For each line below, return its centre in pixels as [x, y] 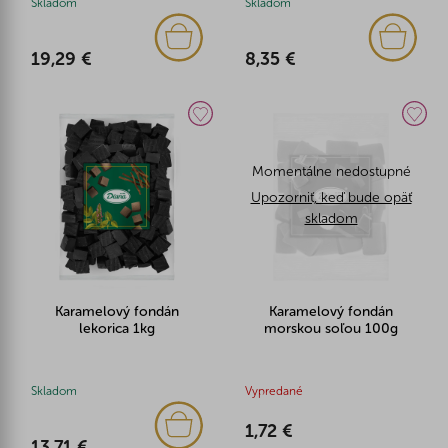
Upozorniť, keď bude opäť [331, 197]
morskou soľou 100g [331, 329]
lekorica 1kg [117, 329]
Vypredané [274, 390]
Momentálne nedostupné [331, 171]
